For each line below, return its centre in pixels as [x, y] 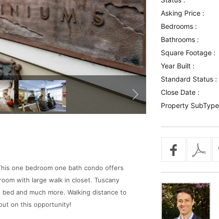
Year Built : [177, 66]
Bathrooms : [180, 39]
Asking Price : [182, 13]
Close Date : [180, 92]
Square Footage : [188, 53]
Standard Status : [189, 79]
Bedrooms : [179, 26]
